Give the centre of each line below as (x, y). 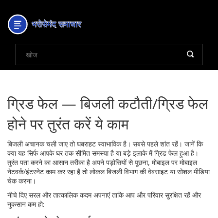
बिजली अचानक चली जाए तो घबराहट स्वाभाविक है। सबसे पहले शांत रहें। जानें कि (105, 144)
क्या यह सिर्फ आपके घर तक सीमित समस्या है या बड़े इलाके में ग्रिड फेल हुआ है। (103, 153)
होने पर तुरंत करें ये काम (68, 124)
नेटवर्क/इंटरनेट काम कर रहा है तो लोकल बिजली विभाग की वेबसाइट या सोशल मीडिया (109, 172)
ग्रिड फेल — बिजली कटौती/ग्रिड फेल (108, 103)
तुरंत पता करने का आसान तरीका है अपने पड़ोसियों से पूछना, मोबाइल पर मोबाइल (102, 162)
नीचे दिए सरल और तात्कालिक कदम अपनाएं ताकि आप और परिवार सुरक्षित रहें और (104, 195)
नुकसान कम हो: (26, 204)
